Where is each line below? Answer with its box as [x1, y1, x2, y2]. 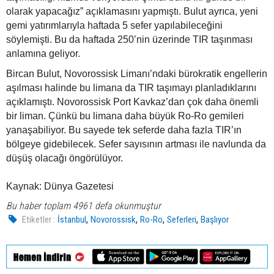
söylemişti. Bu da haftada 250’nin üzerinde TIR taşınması [6, 34, 253, 45]
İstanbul [57, 214, 87, 226]
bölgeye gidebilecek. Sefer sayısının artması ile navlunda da [6, 139, 266, 150]
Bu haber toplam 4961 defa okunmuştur [6, 200, 161, 212]
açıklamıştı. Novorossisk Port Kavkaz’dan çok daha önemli [6, 97, 259, 108]
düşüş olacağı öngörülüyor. [6, 153, 123, 164]
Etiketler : [22, 214, 56, 226]
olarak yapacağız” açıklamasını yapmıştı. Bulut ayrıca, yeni [6, 6, 258, 17]
